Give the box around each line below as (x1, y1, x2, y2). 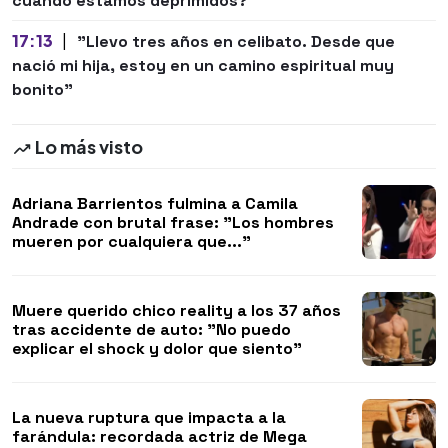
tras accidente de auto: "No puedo (12, 318, 291, 340)
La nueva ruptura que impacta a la (12, 406, 286, 428)
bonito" (12, 79, 73, 101)
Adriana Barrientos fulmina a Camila (12, 192, 298, 214)
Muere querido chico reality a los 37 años (12, 299, 341, 321)
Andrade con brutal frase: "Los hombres (12, 211, 334, 233)
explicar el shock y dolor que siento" (12, 337, 302, 359)
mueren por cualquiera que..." (12, 230, 251, 252)
